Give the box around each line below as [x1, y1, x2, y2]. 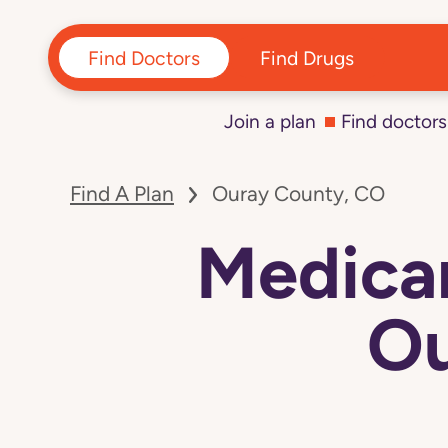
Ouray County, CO [212, 182, 385, 207]
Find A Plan [70, 182, 174, 207]
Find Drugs [260, 46, 355, 69]
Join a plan [223, 111, 316, 133]
